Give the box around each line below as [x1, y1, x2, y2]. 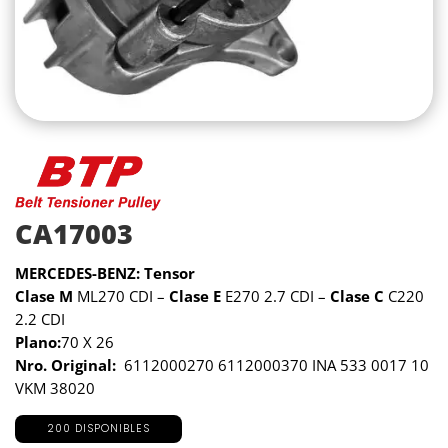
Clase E [169, 286, 221, 307]
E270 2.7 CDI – [221, 286, 330, 307]
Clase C [330, 286, 384, 307]
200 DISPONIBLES [47, 421, 151, 437]
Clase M [15, 286, 73, 307]
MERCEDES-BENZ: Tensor [15, 263, 195, 284]
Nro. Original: [15, 355, 116, 376]
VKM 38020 [15, 378, 95, 399]
